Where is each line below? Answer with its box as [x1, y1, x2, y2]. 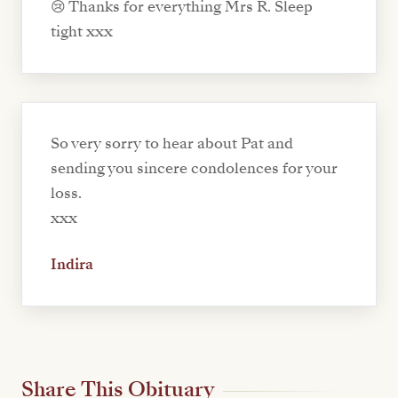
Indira [51, 253, 93, 275]
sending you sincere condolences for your [51, 157, 338, 179]
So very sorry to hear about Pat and [51, 132, 293, 154]
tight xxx [51, 20, 113, 42]
